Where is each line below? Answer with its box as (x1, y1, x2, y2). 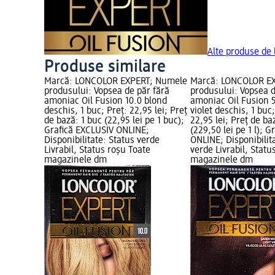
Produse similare (44, 58, 166, 76)
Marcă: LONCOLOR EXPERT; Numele (44, 77, 187, 87)
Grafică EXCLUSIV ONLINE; (44, 126, 149, 136)
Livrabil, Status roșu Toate (44, 145, 150, 156)
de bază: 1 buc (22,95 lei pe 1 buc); (44, 116, 184, 126)
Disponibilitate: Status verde (44, 136, 160, 146)
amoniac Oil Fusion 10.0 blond (44, 96, 167, 107)
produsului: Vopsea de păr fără (44, 87, 169, 97)
